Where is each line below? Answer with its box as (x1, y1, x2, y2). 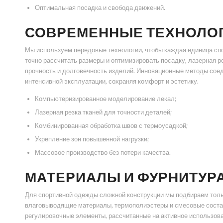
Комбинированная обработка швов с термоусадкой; (35, 121, 188, 130)
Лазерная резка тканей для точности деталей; (35, 108, 172, 116)
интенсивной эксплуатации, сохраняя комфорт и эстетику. (25, 77, 199, 86)
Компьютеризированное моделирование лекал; (35, 95, 176, 103)
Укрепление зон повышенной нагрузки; (35, 135, 149, 143)
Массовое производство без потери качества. (35, 148, 171, 157)
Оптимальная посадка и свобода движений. (35, 3, 165, 12)
